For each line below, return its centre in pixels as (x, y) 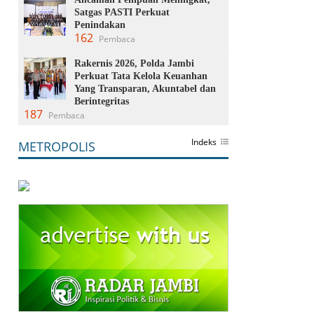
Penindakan (100, 25)
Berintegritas (102, 101)
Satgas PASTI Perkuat (122, 12)
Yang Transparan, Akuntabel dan (145, 88)
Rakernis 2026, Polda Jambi (134, 63)
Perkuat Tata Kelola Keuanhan (141, 76)
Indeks (204, 142)
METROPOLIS (57, 146)
